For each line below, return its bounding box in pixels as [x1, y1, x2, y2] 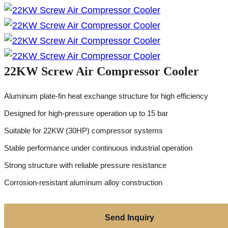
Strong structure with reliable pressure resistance [4, 161, 166, 170]
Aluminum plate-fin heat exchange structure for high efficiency [4, 92, 208, 101]
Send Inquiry [104, 213, 154, 222]
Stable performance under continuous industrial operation [4, 144, 192, 153]
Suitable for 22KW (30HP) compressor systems [4, 126, 163, 135]
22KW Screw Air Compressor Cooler [4, 65, 199, 78]
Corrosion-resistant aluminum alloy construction [4, 178, 162, 187]
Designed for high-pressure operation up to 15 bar [4, 109, 168, 118]
